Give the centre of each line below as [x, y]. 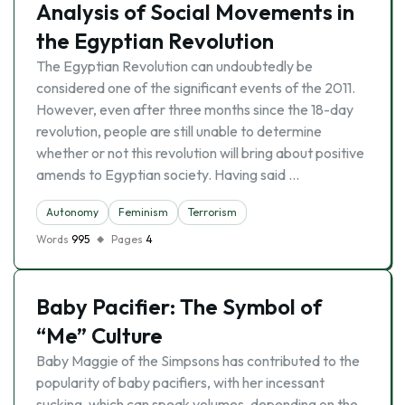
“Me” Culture [99, 335]
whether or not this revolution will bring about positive [200, 153]
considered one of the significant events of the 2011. [196, 88]
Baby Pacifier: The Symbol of [179, 306]
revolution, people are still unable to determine [179, 131]
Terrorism [212, 212]
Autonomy [72, 212]
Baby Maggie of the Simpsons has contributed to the [198, 361]
